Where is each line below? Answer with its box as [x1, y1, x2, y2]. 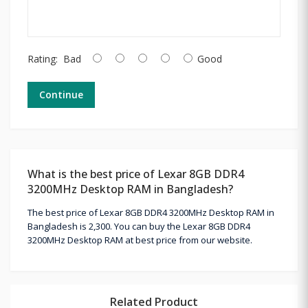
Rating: [27, 52, 58, 65]
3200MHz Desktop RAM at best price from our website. [27, 233, 252, 246]
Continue [39, 87, 83, 101]
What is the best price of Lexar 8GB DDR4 [27, 166, 244, 181]
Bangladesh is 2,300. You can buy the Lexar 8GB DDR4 [27, 219, 250, 232]
